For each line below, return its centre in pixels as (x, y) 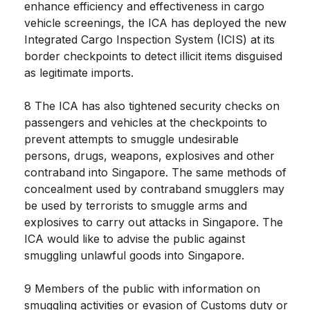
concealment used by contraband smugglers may (154, 189)
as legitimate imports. (79, 73)
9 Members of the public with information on (142, 289)
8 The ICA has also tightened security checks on (152, 106)
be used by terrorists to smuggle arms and (136, 206)
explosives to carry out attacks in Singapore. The (154, 222)
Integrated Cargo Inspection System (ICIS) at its (149, 40)
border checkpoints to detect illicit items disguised (153, 56)
